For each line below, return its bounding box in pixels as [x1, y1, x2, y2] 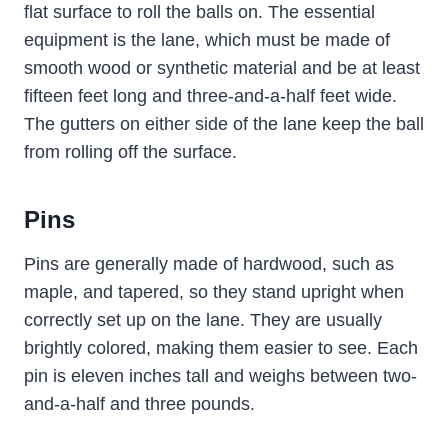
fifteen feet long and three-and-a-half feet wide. [24, 86, 397, 107]
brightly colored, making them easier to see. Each [24, 338, 418, 359]
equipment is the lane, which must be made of [24, 30, 390, 51]
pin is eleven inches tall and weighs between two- [24, 366, 417, 387]
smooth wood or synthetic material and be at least [24, 58, 420, 79]
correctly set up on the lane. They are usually [24, 310, 382, 331]
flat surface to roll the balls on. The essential [24, 2, 375, 23]
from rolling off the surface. [24, 142, 237, 163]
